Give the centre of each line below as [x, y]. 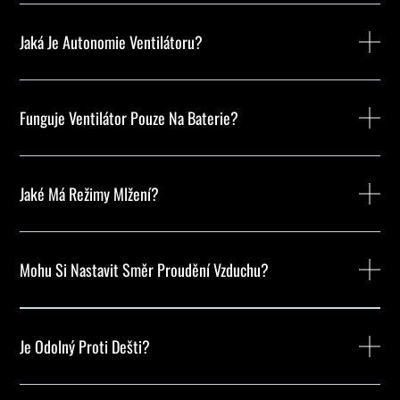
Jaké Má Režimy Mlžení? [90, 194]
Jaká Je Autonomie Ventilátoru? [112, 42]
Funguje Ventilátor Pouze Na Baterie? [129, 118]
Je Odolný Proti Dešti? [85, 347]
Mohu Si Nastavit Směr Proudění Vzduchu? [145, 270]
